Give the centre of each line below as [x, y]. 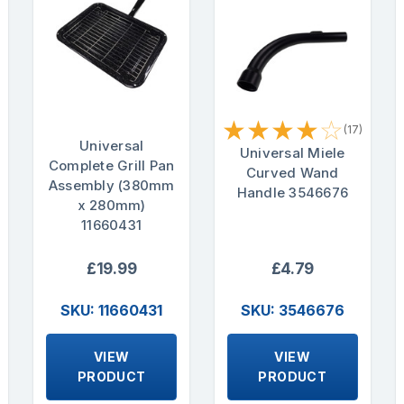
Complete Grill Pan [111, 165]
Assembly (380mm [111, 185]
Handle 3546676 [293, 192]
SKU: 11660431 [112, 311]
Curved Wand [292, 172]
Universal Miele [292, 152]
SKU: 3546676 [292, 311]
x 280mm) [111, 205]
